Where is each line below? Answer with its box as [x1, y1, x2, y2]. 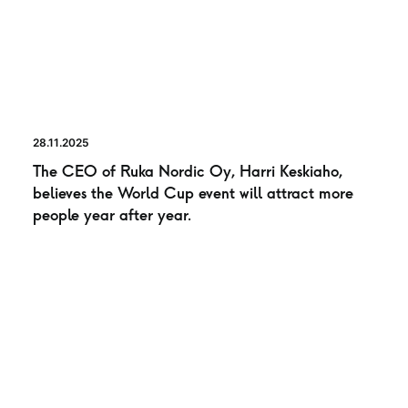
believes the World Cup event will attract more [33, 184, 353, 202]
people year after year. [33, 206, 191, 224]
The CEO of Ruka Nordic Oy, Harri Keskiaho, [33, 162, 342, 180]
